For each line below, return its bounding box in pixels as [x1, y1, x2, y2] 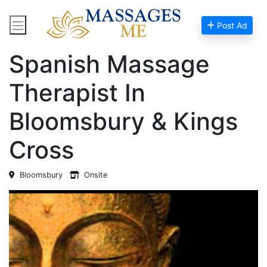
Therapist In [9, 78, 145, 107]
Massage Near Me [58, 27, 139, 39]
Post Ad [215, 20, 247, 30]
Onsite [79, 170, 107, 179]
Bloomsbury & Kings [9, 107, 238, 136]
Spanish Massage [9, 49, 210, 79]
